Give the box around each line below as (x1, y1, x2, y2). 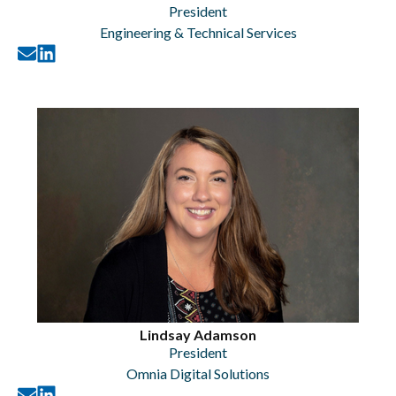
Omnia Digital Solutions (126, 365, 270, 382)
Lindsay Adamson (140, 326, 256, 343)
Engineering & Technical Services (99, 24, 297, 41)
